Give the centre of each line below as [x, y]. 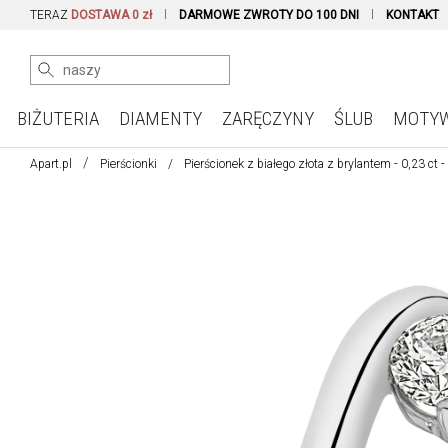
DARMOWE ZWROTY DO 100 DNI [269, 15]
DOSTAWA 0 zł [111, 15]
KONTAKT [412, 15]
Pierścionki [128, 164]
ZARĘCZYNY [267, 118]
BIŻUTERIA [57, 118]
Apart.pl [51, 164]
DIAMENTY [160, 118]
